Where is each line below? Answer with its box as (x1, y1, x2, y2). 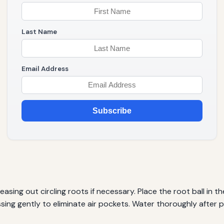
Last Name (21, 27, 57, 36)
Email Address (21, 64, 68, 73)
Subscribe (92, 106, 131, 115)
